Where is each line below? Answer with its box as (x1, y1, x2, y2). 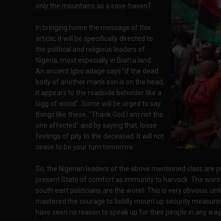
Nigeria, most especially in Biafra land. (36, 56, 152, 64)
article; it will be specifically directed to (36, 35, 153, 42)
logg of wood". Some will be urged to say (36, 100, 161, 108)
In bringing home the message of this (36, 24, 151, 32)
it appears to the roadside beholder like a (36, 89, 161, 97)
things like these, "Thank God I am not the (36, 110, 163, 118)
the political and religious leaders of (36, 45, 145, 53)
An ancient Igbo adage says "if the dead (36, 67, 158, 75)
